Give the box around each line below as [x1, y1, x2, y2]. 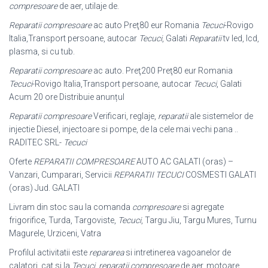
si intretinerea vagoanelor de [124, 248, 231, 257]
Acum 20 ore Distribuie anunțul [9, 92, 124, 102]
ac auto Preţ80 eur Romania [92, 20, 201, 30]
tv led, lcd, [221, 33, 259, 43]
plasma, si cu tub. [9, 47, 75, 56]
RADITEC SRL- [9, 138, 63, 147]
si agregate [181, 202, 224, 212]
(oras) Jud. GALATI [9, 183, 80, 193]
